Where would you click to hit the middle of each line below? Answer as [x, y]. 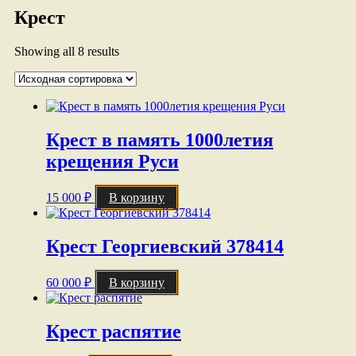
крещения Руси [112, 162]
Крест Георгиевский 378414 [165, 246]
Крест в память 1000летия [160, 140]
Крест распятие [114, 331]
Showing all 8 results [67, 52]
